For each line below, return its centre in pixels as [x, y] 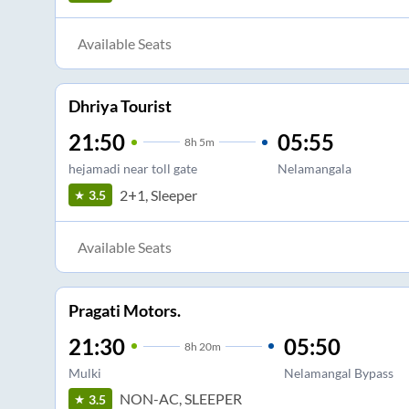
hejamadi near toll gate [132, 169]
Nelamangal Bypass [338, 372]
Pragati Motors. [124, 310]
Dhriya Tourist [120, 106]
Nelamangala [314, 169]
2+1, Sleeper [158, 194]
